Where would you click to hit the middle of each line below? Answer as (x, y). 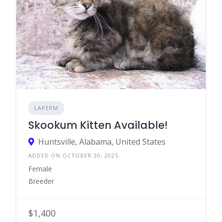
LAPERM (46, 108)
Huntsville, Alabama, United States (102, 142)
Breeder (41, 181)
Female (40, 169)
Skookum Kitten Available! (98, 125)
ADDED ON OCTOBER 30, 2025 (73, 155)
